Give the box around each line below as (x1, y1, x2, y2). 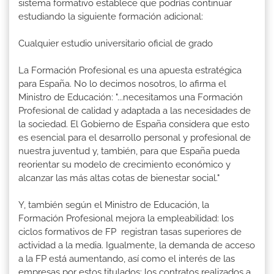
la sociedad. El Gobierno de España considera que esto (18, 118, 250, 130)
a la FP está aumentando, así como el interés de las (18, 253, 235, 264)
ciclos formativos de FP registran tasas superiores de (18, 226, 242, 237)
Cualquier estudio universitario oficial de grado (18, 37, 213, 49)
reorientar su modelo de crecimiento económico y (18, 158, 231, 170)
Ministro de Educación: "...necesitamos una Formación (18, 91, 243, 103)
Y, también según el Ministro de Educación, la (18, 199, 209, 210)
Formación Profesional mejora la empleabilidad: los (18, 212, 234, 224)
